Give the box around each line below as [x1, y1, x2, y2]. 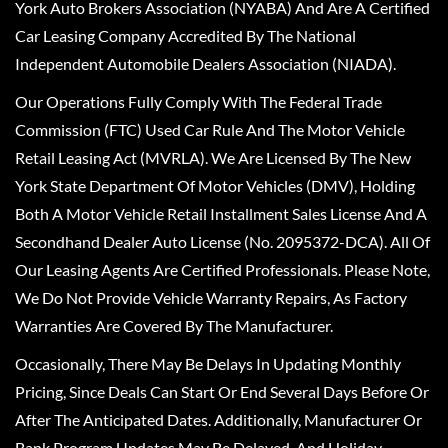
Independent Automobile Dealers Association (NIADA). [15, 53, 396, 73]
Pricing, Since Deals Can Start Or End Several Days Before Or [15, 381, 429, 401]
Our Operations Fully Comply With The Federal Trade [15, 91, 382, 111]
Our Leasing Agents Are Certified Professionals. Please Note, [15, 259, 430, 279]
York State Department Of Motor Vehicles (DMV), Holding [15, 175, 415, 195]
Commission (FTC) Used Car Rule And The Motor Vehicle [15, 119, 405, 139]
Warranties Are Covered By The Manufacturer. [15, 315, 333, 335]
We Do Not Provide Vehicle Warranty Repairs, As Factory [15, 287, 407, 307]
